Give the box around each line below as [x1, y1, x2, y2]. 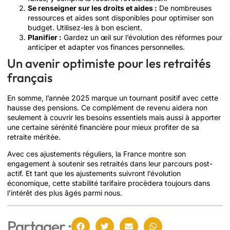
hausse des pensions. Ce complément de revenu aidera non [7, 103, 207, 112]
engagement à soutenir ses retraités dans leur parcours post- [7, 159, 213, 168]
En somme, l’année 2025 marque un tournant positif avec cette [7, 93, 218, 102]
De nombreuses [157, 3, 212, 12]
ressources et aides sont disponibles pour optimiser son [28, 13, 214, 22]
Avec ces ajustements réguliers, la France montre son [7, 149, 186, 159]
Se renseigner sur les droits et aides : [28, 3, 157, 12]
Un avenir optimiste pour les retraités [7, 55, 210, 71]
